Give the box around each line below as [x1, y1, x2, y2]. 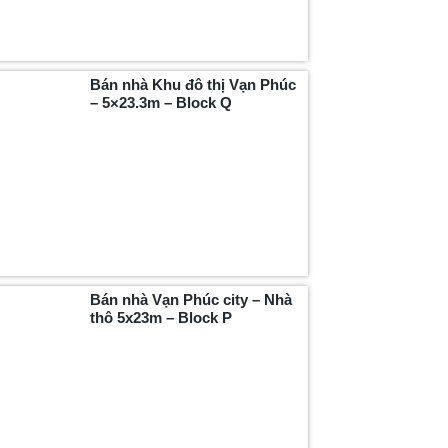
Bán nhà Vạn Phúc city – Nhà [90, 290, 293, 308]
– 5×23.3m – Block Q [90, 94, 233, 112]
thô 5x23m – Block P [90, 308, 233, 326]
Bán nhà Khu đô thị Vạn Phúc [90, 76, 297, 94]
